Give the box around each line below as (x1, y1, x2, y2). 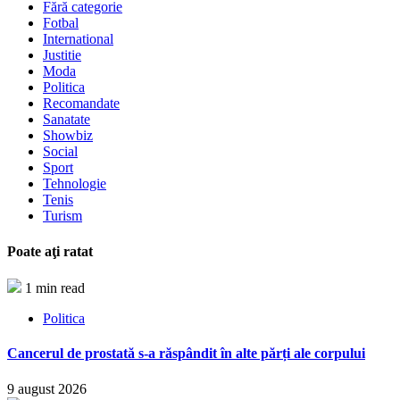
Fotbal (43, 15, 79, 31)
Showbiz (43, 128, 93, 144)
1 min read (25, 279, 85, 296)
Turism (43, 208, 82, 224)
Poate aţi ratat (7, 243, 93, 259)
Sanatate (43, 112, 90, 128)
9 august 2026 (7, 380, 87, 396)
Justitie (43, 47, 81, 63)
